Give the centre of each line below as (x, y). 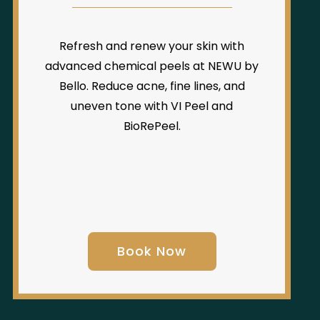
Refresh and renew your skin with (152, 46)
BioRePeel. (152, 126)
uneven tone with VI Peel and (152, 106)
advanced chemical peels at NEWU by (152, 66)
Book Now (152, 251)
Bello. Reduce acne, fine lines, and (152, 86)
